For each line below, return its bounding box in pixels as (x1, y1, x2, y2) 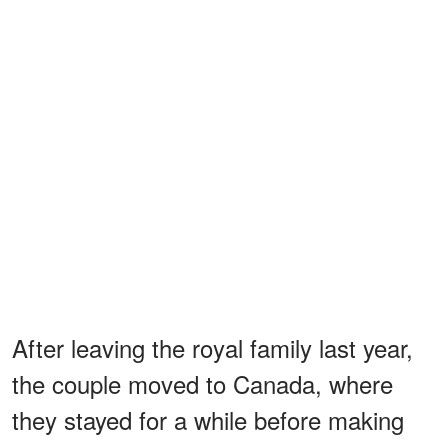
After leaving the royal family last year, (12, 329, 413, 365)
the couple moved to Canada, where (12, 365, 393, 401)
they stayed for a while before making (12, 401, 404, 437)
